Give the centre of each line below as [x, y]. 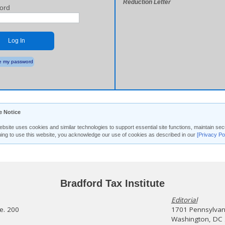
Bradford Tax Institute [113, 183]
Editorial [184, 200]
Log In [17, 41]
